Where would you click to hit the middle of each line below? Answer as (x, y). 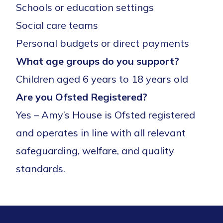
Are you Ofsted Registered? (83, 97)
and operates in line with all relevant (101, 132)
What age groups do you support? (99, 61)
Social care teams (57, 25)
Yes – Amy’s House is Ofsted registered (106, 114)
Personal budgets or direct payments (103, 43)
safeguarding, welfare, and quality (95, 150)
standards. (41, 168)
